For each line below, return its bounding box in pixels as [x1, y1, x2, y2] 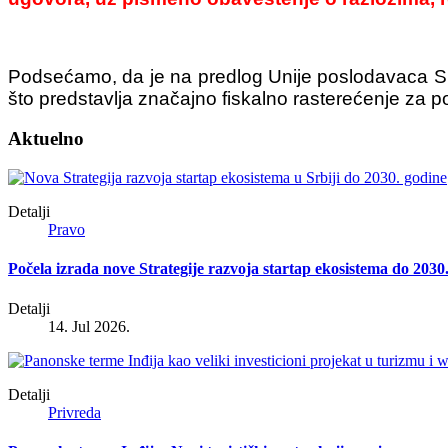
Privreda [48, 403, 101, 421]
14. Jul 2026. [48, 317, 130, 335]
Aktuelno [8, 128, 84, 150]
